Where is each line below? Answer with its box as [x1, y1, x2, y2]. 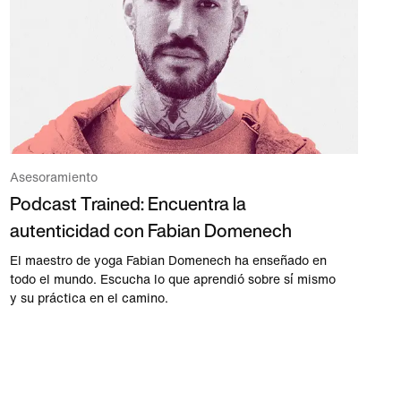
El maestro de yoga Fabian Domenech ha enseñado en [9, 253, 327, 268]
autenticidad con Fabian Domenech [9, 217, 292, 243]
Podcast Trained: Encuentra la [9, 190, 246, 217]
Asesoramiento [9, 170, 98, 184]
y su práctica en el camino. [9, 291, 168, 305]
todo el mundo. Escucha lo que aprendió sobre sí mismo [9, 272, 336, 286]
